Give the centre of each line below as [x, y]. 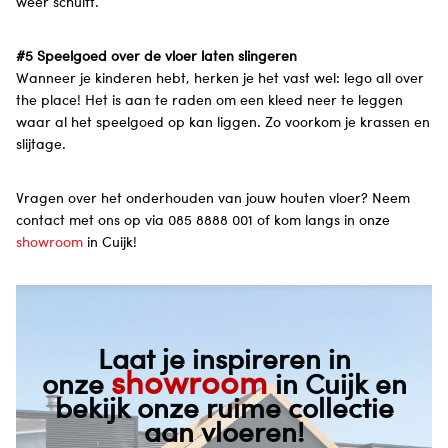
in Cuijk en [340, 383]
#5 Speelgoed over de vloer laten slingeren [156, 55]
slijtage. [41, 143]
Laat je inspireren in [224, 358]
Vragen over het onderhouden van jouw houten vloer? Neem [213, 197]
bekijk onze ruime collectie [224, 407]
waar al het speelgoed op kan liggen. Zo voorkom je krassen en [223, 121]
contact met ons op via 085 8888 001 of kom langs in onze [203, 219]
